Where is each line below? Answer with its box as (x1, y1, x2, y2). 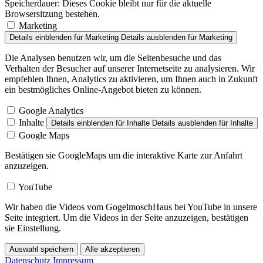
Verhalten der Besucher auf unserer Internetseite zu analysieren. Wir (5, 63, 255, 74)
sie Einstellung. (5, 223, 61, 234)
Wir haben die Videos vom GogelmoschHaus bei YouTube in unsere (5, 202, 257, 213)
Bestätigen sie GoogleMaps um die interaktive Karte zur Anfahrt (5, 150, 242, 161)
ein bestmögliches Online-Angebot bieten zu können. (5, 85, 201, 95)
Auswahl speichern (9, 245, 73, 254)
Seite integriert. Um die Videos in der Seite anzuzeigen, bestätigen (5, 213, 248, 223)
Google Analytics (19, 106, 83, 116)
